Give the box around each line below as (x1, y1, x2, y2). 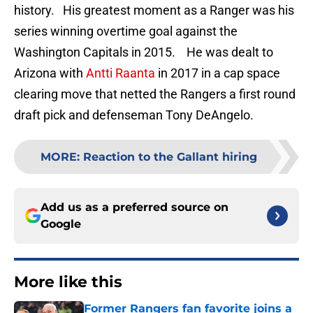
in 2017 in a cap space (155, 66, 280, 81)
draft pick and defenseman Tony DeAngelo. (14, 108, 254, 123)
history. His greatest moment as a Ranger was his (14, 3, 294, 18)
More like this (14, 272, 122, 292)
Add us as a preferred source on (41, 201, 228, 214)
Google (41, 217, 81, 231)
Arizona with (14, 66, 86, 81)
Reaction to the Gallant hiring (83, 150, 257, 164)
